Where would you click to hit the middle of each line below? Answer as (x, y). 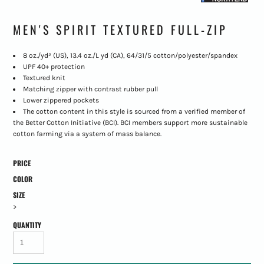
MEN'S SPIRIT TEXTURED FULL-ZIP (120, 30)
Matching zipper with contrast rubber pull (90, 89)
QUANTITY (27, 225)
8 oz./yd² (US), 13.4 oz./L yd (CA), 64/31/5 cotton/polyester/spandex (130, 56)
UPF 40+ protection (54, 67)
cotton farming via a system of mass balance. (87, 134)
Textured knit (44, 78)
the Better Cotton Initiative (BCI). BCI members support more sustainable (130, 123)
